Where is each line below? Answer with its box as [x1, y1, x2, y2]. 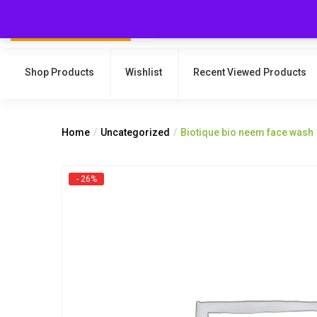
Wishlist [125, 67, 162, 78]
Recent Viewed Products [193, 67, 306, 78]
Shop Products [25, 67, 94, 78]
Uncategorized [100, 127, 170, 138]
